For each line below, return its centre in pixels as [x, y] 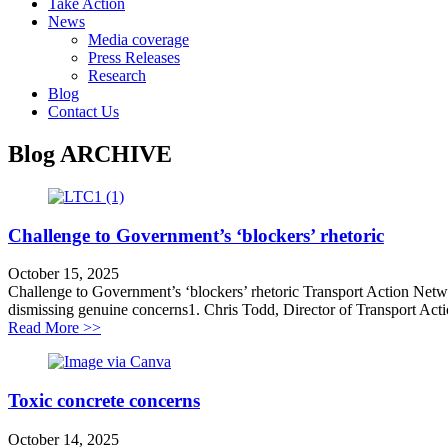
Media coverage [138, 39]
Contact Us [83, 111]
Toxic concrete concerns [104, 400]
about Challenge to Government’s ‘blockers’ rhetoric [265, 327]
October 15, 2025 [63, 274]
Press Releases [134, 57]
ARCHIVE [116, 153]
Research [117, 75]
